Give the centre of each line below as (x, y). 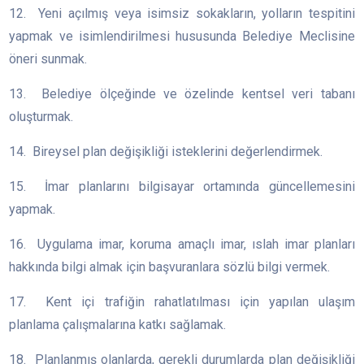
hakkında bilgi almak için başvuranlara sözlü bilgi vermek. (170, 267)
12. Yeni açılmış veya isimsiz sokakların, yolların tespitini (182, 14)
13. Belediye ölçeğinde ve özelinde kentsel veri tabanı (182, 94)
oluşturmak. (41, 117)
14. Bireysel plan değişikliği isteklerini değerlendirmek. (166, 152)
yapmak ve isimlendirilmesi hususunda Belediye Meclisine (182, 37)
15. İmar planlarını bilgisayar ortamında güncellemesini (182, 187)
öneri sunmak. (48, 59)
